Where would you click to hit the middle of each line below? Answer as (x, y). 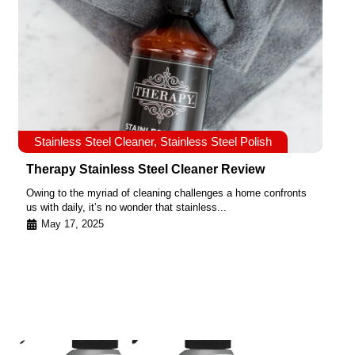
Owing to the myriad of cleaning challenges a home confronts (166, 193)
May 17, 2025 (73, 223)
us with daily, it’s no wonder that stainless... (126, 208)
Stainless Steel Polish (216, 142)
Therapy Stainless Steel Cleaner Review (145, 170)
